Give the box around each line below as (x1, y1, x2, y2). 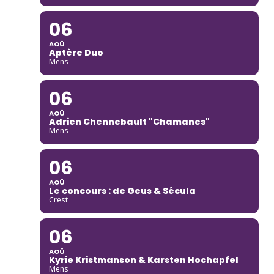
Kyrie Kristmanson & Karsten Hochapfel (48, 253, 239, 266)
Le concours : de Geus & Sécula (48, 184, 196, 197)
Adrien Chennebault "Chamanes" (48, 115, 210, 128)
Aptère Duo (48, 46, 103, 59)
